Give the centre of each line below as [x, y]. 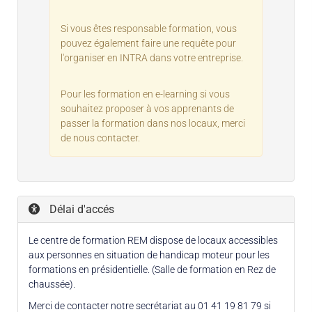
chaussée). [52, 284]
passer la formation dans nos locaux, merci [153, 123]
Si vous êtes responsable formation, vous [149, 28]
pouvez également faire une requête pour [148, 43]
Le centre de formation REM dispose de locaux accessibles [153, 240]
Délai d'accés [80, 209]
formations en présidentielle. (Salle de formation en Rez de [152, 269]
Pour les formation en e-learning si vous [145, 94]
